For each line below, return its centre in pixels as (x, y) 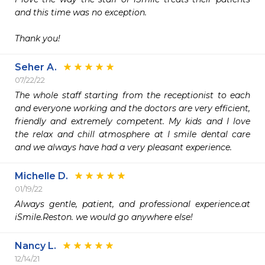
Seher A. (36, 67)
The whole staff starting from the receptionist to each (132, 95)
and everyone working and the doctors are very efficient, (132, 108)
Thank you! (38, 38)
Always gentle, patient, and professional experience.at (132, 204)
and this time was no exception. (81, 12)
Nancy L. (35, 246)
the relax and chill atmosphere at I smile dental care (132, 134)
